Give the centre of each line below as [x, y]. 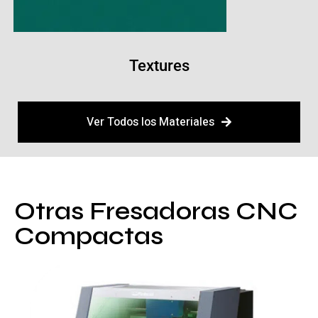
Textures [159, 65]
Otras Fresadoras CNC [156, 211]
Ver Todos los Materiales [150, 122]
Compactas [89, 236]
